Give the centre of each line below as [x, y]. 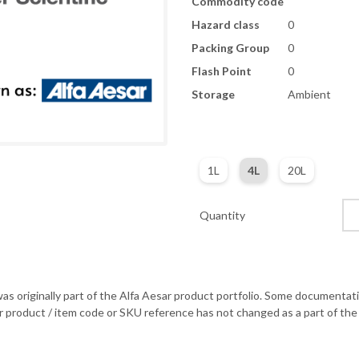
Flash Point [222, 71]
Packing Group [230, 48]
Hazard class [226, 24]
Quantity [222, 215]
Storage [213, 94]
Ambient [309, 94]
